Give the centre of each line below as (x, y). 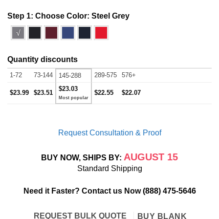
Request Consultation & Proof (109, 133)
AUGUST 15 (151, 157)
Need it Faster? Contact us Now (82, 191)
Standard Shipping (109, 168)
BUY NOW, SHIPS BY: (82, 157)
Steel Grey (110, 16)
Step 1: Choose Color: (49, 16)
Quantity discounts (43, 60)
